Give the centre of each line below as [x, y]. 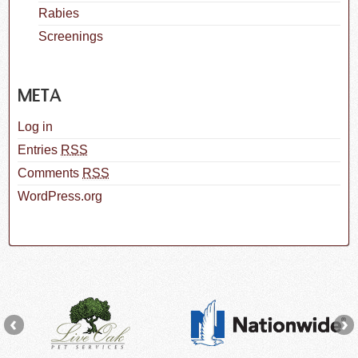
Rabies [58, 14]
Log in [36, 126]
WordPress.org [60, 196]
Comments [50, 173]
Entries [40, 149]
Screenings [70, 37]
